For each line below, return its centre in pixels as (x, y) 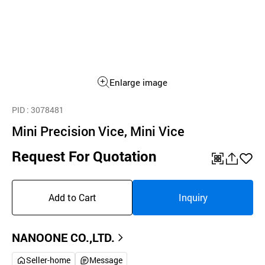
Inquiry (193, 197)
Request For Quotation (84, 156)
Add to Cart (72, 197)
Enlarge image (138, 82)
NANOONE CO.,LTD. (63, 237)
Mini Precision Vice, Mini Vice (98, 131)
